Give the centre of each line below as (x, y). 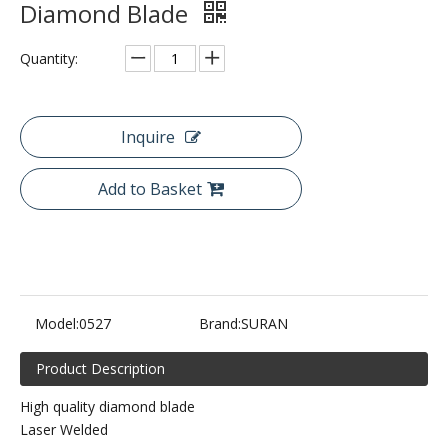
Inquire (148, 137)
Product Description (100, 369)
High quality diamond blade (107, 407)
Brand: (220, 324)
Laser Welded (64, 430)
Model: (57, 324)
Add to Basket (150, 189)
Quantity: (49, 59)
